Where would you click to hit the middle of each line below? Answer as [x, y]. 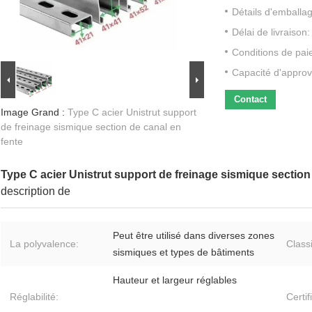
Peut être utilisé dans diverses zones [194, 236]
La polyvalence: [44, 244]
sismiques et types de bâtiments [184, 252]
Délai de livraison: [271, 32]
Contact [250, 100]
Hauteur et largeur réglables [175, 280]
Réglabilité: [34, 297]
